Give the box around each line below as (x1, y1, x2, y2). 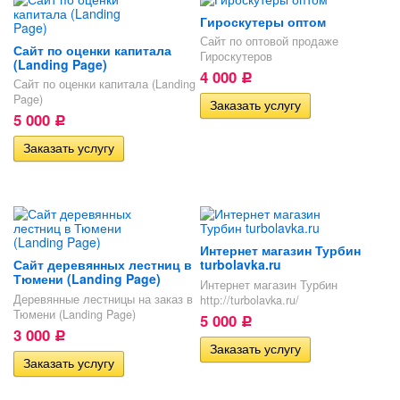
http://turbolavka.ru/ (199, 291, 299, 308)
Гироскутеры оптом (199, 12, 326, 30)
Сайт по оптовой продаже (199, 33, 338, 50)
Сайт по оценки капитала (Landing (13, 76, 196, 93)
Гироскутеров (199, 48, 272, 65)
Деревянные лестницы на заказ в (13, 290, 193, 307)
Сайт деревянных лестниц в (13, 255, 192, 274)
